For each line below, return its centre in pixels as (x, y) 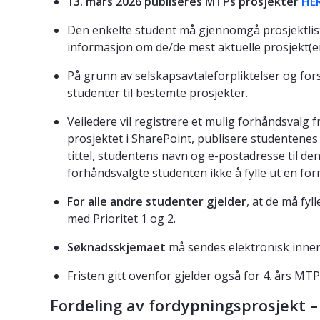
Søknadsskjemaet (116, 247)
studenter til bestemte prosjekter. (157, 93)
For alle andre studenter (135, 202)
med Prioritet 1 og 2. (121, 219)
